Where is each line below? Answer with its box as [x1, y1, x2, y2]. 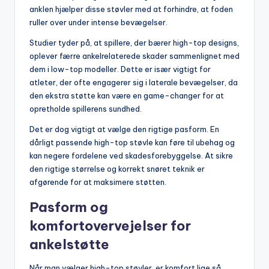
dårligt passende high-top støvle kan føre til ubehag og [29, 138, 235, 148]
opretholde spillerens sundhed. [29, 104, 142, 114]
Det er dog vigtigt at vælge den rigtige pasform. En [29, 124, 219, 134]
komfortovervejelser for [29, 217, 191, 235]
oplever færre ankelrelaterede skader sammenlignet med [29, 51, 240, 61]
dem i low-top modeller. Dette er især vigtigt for [29, 64, 211, 74]
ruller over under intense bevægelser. [29, 17, 168, 28]
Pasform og [29, 199, 108, 216]
